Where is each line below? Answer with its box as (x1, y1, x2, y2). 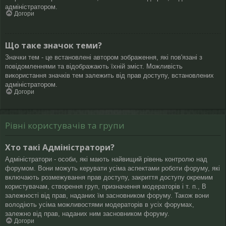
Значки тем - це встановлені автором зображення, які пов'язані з (5, 53, 202, 62)
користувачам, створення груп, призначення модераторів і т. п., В (5, 183, 206, 191)
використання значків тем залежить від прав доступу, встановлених (5, 72, 214, 80)
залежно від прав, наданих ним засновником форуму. (5, 210, 169, 218)
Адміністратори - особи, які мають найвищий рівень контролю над (5, 155, 207, 163)
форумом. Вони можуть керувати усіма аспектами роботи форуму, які (5, 164, 220, 173)
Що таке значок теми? (5, 40, 102, 51)
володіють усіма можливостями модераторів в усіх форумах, (5, 201, 194, 209)
